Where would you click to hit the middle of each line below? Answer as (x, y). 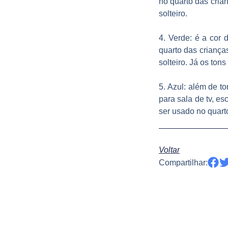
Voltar (169, 150)
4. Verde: (177, 38)
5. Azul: (172, 87)
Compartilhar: (183, 163)
